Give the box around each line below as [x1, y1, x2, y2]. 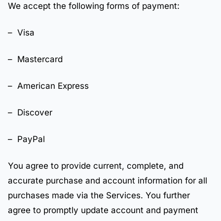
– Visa [8, 28, 35, 37]
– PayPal [8, 134, 45, 144]
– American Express [8, 81, 89, 91]
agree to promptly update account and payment [8, 205, 198, 215]
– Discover [8, 108, 52, 117]
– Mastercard [8, 54, 63, 64]
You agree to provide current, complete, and [8, 161, 184, 171]
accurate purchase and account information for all [8, 176, 207, 185]
